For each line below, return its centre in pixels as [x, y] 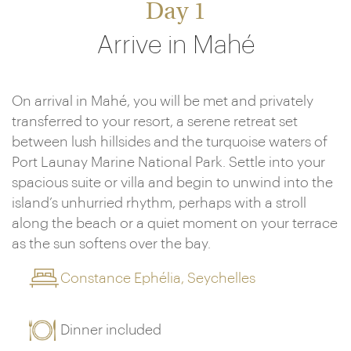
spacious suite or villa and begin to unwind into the [172, 183]
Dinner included [111, 330]
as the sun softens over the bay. [111, 244]
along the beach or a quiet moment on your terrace [175, 223]
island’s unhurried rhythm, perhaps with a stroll [159, 203]
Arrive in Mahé [175, 45]
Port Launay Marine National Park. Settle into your [168, 162]
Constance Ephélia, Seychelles [158, 278]
